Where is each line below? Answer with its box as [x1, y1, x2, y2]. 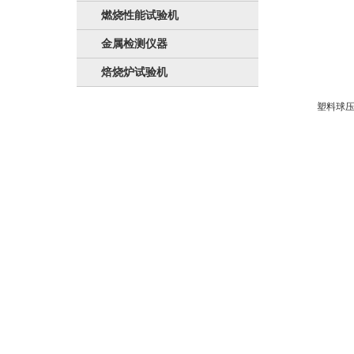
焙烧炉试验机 [101, 66, 168, 78]
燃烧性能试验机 [101, 9, 179, 21]
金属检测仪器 [101, 37, 168, 50]
